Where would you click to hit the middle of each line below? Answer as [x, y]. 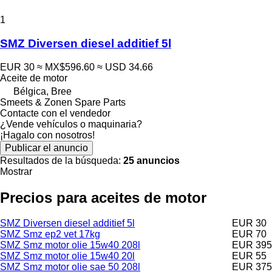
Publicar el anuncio [46, 148]
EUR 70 [249, 234]
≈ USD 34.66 [125, 67]
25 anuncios [151, 160]
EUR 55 [249, 256]
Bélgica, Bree [42, 91]
